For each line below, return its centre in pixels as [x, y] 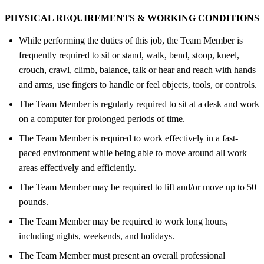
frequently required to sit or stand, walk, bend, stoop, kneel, [129, 55]
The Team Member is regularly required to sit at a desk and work [139, 104]
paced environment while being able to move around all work [133, 153]
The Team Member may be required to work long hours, [123, 221]
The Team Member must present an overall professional [122, 255]
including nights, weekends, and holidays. [97, 236]
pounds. [34, 202]
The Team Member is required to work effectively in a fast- [128, 138]
